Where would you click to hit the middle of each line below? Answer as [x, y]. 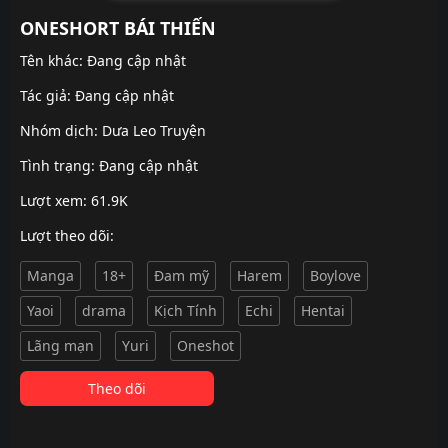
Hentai [323, 310]
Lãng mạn [60, 345]
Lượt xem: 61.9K [74, 200]
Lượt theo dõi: [67, 235]
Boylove [335, 275]
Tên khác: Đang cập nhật [103, 60]
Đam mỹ [181, 275]
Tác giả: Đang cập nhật [97, 95]
